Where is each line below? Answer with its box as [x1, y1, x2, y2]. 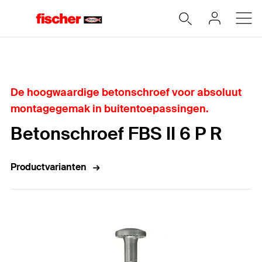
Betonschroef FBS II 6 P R [11, 122, 222, 145]
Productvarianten [11, 161, 87, 173]
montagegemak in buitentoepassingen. [11, 102, 209, 116]
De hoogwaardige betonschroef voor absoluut [11, 85, 242, 99]
